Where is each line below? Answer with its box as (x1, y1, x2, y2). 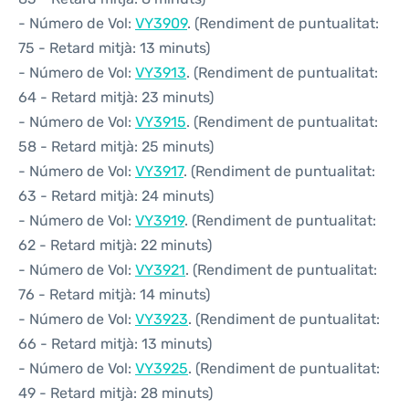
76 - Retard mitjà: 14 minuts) (18, 286, 210, 303)
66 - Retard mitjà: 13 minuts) (18, 335, 212, 352)
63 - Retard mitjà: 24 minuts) (18, 187, 214, 204)
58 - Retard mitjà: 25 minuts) (18, 138, 214, 155)
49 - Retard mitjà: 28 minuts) (18, 384, 213, 402)
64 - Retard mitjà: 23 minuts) (18, 89, 214, 106)
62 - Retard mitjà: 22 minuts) (18, 236, 212, 254)
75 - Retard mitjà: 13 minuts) (18, 39, 210, 57)
